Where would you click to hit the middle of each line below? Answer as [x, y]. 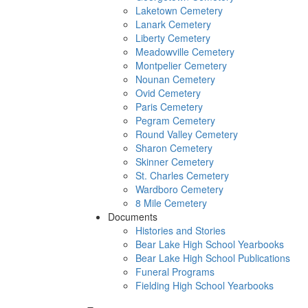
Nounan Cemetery [175, 79]
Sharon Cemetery [174, 148]
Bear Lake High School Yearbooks [210, 244]
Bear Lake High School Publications [213, 258]
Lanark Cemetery [173, 24]
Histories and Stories [180, 230]
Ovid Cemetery [168, 93]
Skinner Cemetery [175, 162]
